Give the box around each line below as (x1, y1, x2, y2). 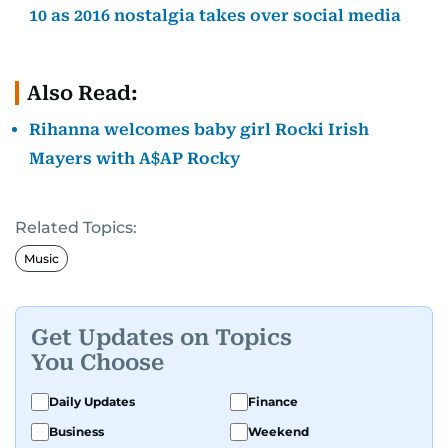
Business (49, 424, 104, 440)
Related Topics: (15, 218, 137, 238)
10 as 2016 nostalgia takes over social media (29, 6, 401, 26)
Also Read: (27, 81, 138, 106)
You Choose (31, 349, 164, 375)
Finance (248, 394, 298, 410)
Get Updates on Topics (31, 324, 292, 350)
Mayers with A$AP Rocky (29, 149, 240, 169)
